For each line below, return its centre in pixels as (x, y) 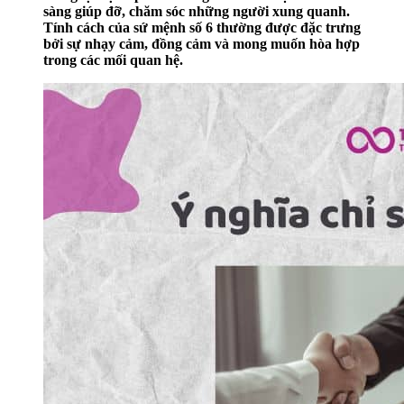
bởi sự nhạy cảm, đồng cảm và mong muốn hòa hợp (202, 44)
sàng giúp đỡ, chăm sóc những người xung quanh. (197, 12)
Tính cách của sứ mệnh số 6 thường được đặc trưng (202, 28)
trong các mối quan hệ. (113, 60)
